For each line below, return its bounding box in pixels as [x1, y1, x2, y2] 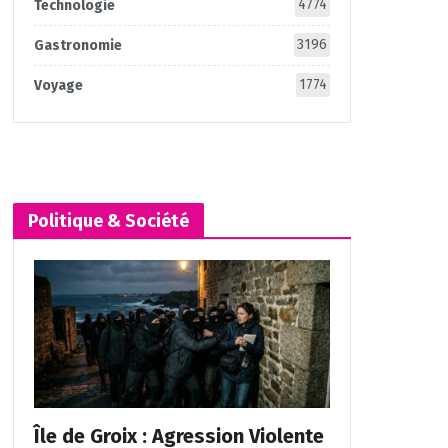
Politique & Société [27, 209, 189, 232]
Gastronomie [33, 36, 122, 54]
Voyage [33, 76, 83, 94]
